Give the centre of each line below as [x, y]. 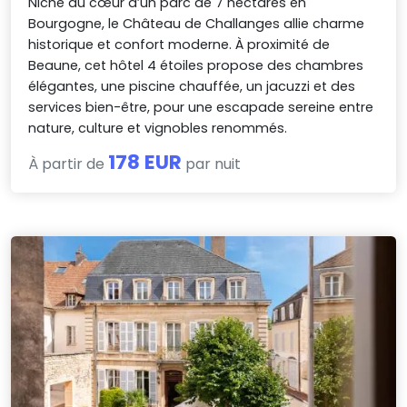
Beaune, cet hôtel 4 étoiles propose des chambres [196, 66]
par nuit [212, 164]
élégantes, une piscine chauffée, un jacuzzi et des [192, 87]
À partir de [69, 164]
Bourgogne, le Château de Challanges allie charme [197, 24]
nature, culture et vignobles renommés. [158, 129]
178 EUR [145, 163]
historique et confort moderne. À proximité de [179, 45]
